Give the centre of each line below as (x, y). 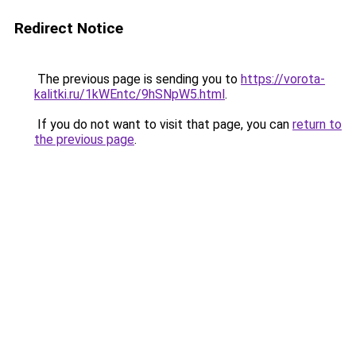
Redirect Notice (69, 28)
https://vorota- (283, 79)
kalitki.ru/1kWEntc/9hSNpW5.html (130, 94)
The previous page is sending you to (137, 79)
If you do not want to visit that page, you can (163, 124)
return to (317, 124)
